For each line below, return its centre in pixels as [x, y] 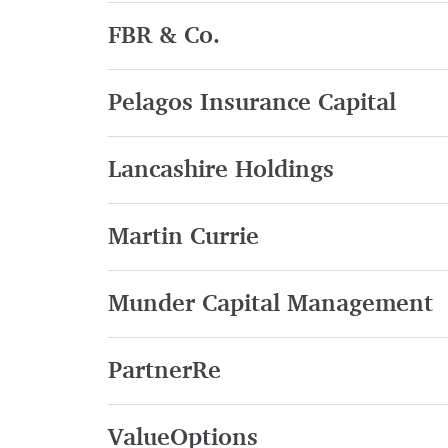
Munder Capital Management [270, 304]
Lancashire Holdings [220, 170]
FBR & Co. [163, 36]
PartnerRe [164, 371]
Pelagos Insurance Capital [251, 103]
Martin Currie [183, 237]
